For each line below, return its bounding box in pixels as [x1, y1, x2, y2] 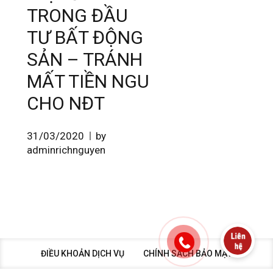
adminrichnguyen [27, 143, 105, 156]
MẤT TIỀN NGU [27, 70, 149, 92]
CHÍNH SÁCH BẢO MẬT [143, 248, 232, 258]
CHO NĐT [27, 92, 105, 114]
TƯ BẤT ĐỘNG [27, 26, 143, 48]
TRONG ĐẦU [27, 4, 128, 26]
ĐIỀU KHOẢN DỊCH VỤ [41, 248, 124, 258]
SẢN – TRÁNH [27, 48, 143, 70]
